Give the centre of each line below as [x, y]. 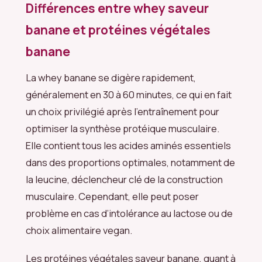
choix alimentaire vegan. [79, 230]
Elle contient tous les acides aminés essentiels [128, 145]
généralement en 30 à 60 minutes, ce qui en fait [129, 94]
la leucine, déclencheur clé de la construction [124, 179]
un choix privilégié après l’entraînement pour [123, 111]
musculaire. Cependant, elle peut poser [112, 196]
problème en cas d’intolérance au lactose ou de [129, 213]
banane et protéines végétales [118, 30]
